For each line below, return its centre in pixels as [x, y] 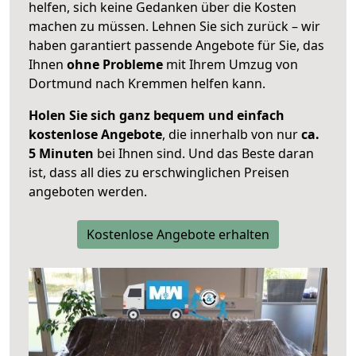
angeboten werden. [88, 192]
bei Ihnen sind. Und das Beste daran [204, 154]
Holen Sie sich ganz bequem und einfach [157, 116]
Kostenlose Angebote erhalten [178, 235]
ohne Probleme [115, 65]
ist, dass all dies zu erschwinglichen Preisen [159, 173]
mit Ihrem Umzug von [230, 65]
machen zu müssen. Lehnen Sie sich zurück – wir [174, 27]
